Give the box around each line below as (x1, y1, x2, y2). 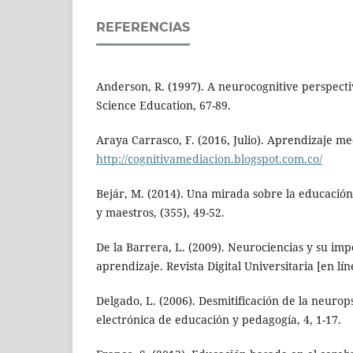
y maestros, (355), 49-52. (96, 204, 225, 220)
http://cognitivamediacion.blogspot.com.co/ (96, 150, 322, 166)
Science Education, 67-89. (96, 97, 231, 113)
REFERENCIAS (96, 19, 190, 35)
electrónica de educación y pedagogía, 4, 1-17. (96, 312, 341, 328)
